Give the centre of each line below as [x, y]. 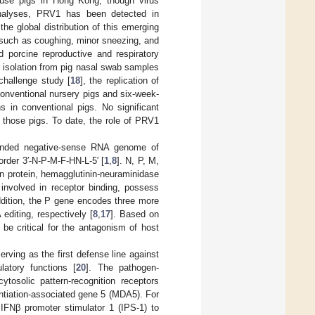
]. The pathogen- [123, 267]
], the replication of [120, 80]
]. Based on [135, 214]
